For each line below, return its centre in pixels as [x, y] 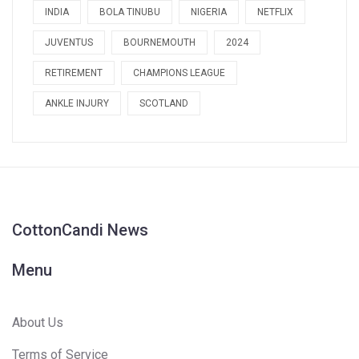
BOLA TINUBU [130, 12]
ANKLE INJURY [77, 104]
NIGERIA [209, 12]
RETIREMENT [74, 73]
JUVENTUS [69, 43]
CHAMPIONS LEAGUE [179, 73]
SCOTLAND [164, 104]
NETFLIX [275, 12]
